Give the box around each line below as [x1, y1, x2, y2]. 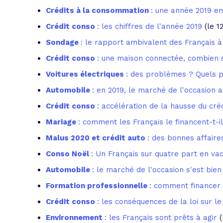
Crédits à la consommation [46, 6, 151, 15]
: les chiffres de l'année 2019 [97, 22, 202, 31]
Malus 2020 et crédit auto [46, 133, 147, 142]
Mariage [46, 117, 78, 126]
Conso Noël [46, 149, 91, 158]
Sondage [46, 38, 81, 47]
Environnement [46, 213, 105, 222]
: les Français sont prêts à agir [105, 213, 217, 222]
